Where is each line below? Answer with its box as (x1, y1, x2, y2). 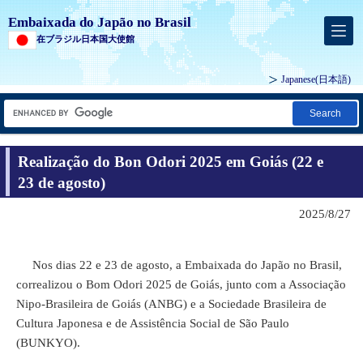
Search (309, 108, 341, 120)
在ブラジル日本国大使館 (36, 34, 135, 44)
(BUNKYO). (16, 335, 80, 349)
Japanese (281, 74, 315, 86)
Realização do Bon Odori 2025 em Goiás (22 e (18, 152, 323, 170)
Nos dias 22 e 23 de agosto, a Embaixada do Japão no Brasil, (16, 258, 342, 271)
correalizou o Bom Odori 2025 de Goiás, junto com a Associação (16, 277, 346, 291)
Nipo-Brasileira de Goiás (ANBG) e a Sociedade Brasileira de (16, 297, 327, 310)
